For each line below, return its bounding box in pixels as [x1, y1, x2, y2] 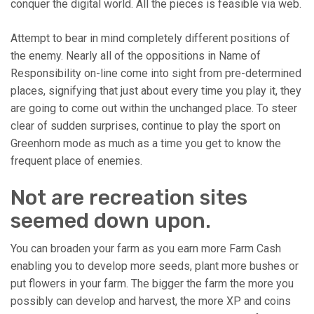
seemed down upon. [11, 208, 211, 234]
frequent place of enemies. [11, 154, 142, 168]
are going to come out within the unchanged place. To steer [11, 102, 297, 116]
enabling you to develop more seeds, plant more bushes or [11, 259, 299, 273]
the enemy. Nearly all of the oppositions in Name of [11, 49, 261, 63]
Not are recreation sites [11, 185, 247, 211]
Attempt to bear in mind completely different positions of [11, 32, 290, 46]
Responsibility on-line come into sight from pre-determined [11, 67, 301, 81]
